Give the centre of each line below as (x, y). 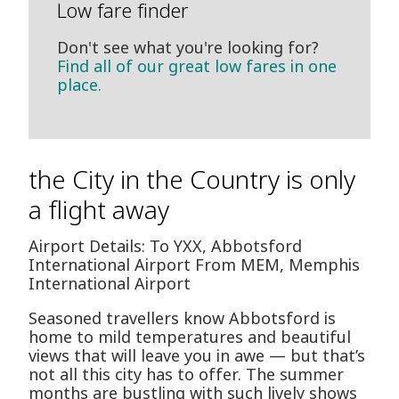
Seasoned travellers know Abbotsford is (182, 318)
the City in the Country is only (192, 179)
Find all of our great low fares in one (197, 66)
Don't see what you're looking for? (188, 48)
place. (79, 85)
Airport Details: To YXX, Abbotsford (165, 246)
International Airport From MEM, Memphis (194, 265)
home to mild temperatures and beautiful (190, 337)
